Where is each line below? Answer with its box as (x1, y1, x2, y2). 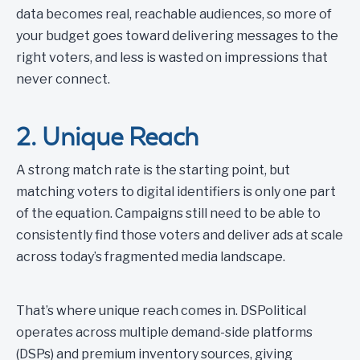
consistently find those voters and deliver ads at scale (16, 227, 343, 243)
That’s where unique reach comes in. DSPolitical (16, 303, 306, 318)
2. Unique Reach (16, 122, 199, 151)
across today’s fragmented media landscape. (16, 249, 288, 264)
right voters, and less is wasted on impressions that (16, 50, 328, 65)
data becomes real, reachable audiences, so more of (16, 6, 332, 22)
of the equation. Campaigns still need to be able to (16, 206, 321, 221)
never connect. (16, 72, 110, 87)
